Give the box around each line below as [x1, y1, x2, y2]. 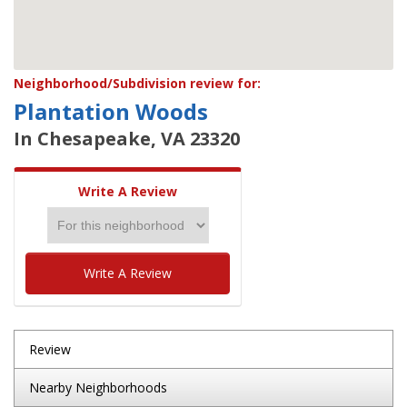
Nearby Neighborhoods [29, 379, 167, 396]
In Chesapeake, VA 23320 [14, 126, 240, 151]
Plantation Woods [14, 96, 208, 126]
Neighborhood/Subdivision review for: [14, 74, 261, 92]
